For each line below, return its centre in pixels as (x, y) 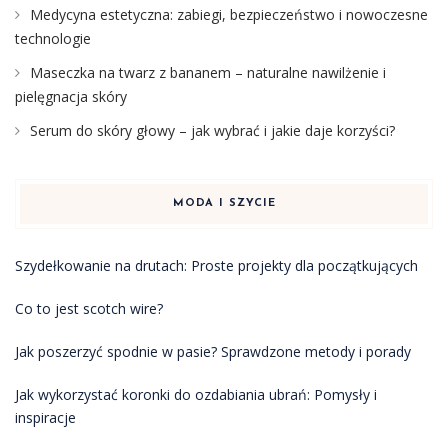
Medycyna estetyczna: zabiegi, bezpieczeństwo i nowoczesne (229, 15)
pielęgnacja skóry (71, 97)
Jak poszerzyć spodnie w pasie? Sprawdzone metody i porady (213, 352)
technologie (53, 39)
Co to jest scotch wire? (89, 309)
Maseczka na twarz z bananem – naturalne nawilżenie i (208, 73)
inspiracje (45, 418)
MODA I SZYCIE (224, 204)
